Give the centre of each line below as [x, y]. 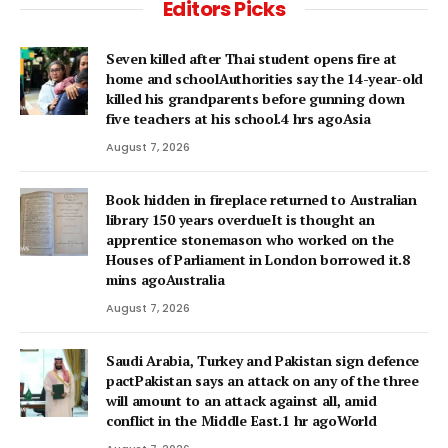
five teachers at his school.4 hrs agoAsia [238, 118]
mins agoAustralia [165, 279]
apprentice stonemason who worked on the [250, 239]
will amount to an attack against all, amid [241, 400]
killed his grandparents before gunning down [255, 98]
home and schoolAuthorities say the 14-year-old [265, 78]
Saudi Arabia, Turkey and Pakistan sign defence [263, 360]
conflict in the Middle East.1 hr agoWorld [241, 420]
